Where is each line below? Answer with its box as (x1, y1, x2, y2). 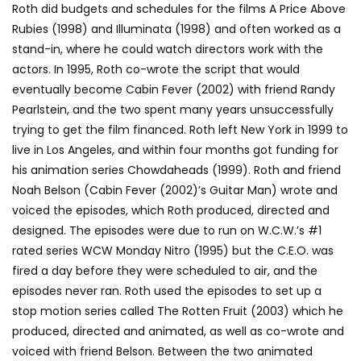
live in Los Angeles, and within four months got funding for (12, 142, 338, 158)
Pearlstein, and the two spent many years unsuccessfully (12, 102, 334, 118)
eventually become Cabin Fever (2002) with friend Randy (12, 81, 335, 98)
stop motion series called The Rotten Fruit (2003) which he (12, 303, 343, 319)
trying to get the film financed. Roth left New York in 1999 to (12, 122, 348, 138)
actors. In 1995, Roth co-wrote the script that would (12, 61, 300, 77)
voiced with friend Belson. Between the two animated (12, 343, 313, 359)
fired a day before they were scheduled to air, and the (12, 263, 317, 279)
